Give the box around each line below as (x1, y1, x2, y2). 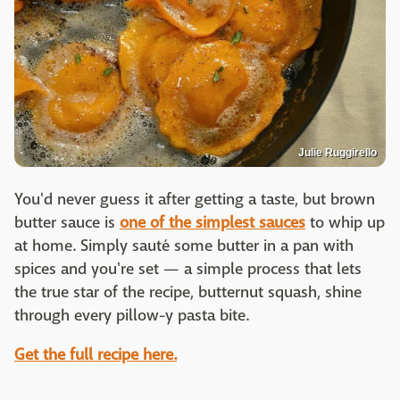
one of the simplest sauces (120, 212, 305, 234)
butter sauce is (14, 212, 120, 234)
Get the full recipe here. (14, 345, 177, 366)
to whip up (305, 212, 385, 234)
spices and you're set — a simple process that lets (14, 259, 362, 280)
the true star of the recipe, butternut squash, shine (14, 282, 362, 304)
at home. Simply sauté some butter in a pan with (14, 236, 354, 257)
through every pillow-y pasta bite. (14, 305, 249, 327)
